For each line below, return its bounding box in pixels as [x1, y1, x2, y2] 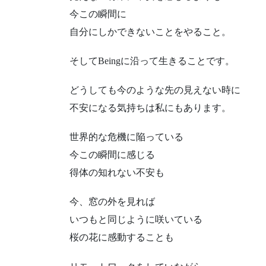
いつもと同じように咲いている [69, 214, 202, 225]
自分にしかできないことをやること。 [69, 26, 231, 37]
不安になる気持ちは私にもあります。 [69, 103, 231, 113]
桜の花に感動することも [69, 232, 174, 243]
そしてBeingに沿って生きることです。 [69, 55, 235, 66]
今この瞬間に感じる [69, 150, 155, 160]
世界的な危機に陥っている [69, 132, 183, 142]
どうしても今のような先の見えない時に [69, 85, 240, 96]
